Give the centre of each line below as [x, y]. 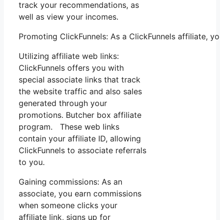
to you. [32, 162]
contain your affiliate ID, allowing [80, 139]
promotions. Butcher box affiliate [80, 115]
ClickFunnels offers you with [71, 68]
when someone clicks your [68, 206]
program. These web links [69, 127]
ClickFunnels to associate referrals [82, 151]
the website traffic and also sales [80, 92]
